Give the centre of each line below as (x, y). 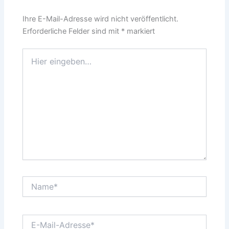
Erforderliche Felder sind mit (72, 31)
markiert (140, 31)
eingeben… (41, 63)
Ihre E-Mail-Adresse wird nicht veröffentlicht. (101, 19)
